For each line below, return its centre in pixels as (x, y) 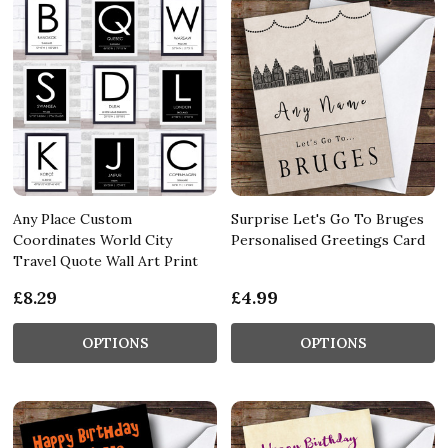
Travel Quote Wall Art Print (105, 260)
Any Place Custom (72, 218)
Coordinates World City (92, 239)
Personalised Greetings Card (328, 239)
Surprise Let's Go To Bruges (327, 218)
